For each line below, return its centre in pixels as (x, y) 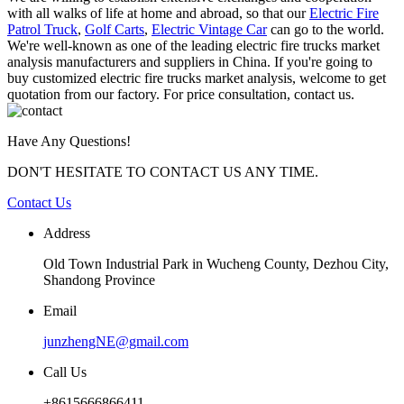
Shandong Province (99, 280)
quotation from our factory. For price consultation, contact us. (181, 95)
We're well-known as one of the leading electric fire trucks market (193, 46)
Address (67, 234)
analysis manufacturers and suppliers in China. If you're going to (190, 62)
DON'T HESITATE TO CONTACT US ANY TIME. (163, 172)
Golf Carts (115, 30)
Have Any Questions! (69, 142)
